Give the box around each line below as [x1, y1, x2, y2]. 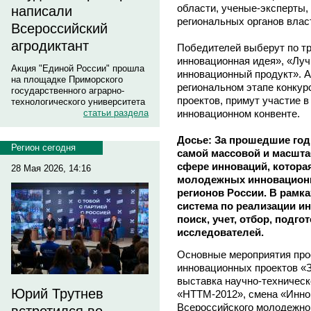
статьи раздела [83, 108, 149, 118]
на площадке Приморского [11, 74, 123, 85]
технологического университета [11, 96, 145, 107]
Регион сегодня [11, 142, 76, 153]
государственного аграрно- [11, 85, 124, 96]
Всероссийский [11, 21, 108, 36]
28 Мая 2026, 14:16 [11, 163, 91, 174]
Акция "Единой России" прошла [11, 63, 144, 74]
